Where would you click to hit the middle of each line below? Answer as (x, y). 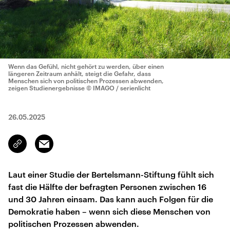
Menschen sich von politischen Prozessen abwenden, (86, 81)
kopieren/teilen (42, 148)
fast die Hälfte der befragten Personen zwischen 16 (107, 187)
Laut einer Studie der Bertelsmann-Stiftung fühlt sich (111, 174)
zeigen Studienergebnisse (46, 88)
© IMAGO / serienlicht (118, 88)
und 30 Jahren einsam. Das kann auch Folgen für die (111, 199)
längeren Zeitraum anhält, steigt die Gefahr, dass (80, 73)
